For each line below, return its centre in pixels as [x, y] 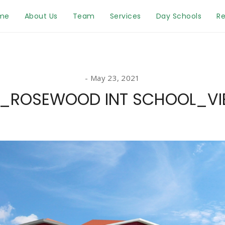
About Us [41, 16]
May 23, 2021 [115, 78]
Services [125, 16]
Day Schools [179, 16]
